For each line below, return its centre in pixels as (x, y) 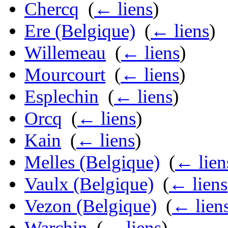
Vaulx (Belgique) (89, 184)
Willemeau (65, 53)
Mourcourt (65, 75)
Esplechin (62, 97)
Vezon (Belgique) (91, 206)
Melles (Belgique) (92, 162)
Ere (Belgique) (80, 31)
